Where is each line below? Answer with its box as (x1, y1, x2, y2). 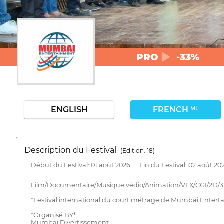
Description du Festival (24, 145, 120, 155)
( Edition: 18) (120, 147, 155, 154)
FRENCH (153, 105, 191, 114)
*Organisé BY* (30, 211, 76, 219)
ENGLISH (50, 105, 88, 114)
